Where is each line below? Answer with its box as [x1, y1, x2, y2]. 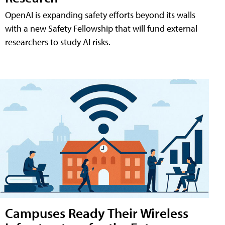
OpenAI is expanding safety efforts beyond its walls [5, 9, 195, 21]
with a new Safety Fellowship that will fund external [5, 22, 197, 34]
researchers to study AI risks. [5, 36, 110, 48]
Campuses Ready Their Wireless [5, 204, 188, 222]
